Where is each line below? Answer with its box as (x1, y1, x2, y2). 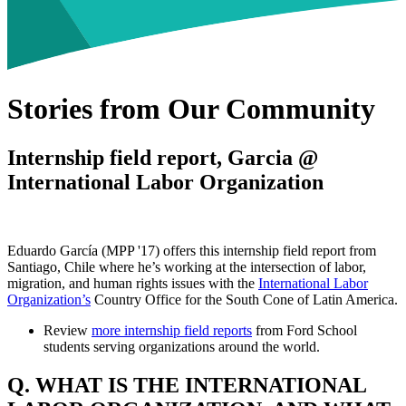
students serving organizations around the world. (43, 339, 320, 355)
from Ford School (252, 323, 357, 339)
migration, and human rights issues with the (7, 275, 258, 292)
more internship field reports (92, 323, 252, 339)
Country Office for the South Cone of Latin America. (91, 292, 398, 308)
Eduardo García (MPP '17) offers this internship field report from (7, 243, 376, 259)
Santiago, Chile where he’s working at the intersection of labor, (7, 259, 366, 275)
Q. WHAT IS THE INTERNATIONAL (7, 373, 366, 398)
